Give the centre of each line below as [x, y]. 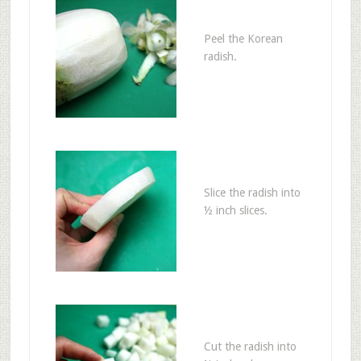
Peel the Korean [243, 38]
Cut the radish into [250, 346]
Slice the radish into [252, 192]
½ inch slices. [235, 210]
